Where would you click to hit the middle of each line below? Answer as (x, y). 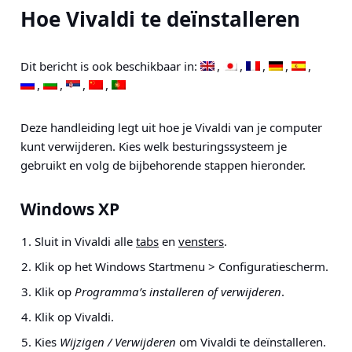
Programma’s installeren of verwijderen (178, 291)
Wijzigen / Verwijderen (118, 342)
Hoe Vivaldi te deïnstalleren (160, 19)
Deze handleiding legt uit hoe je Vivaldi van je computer (171, 127)
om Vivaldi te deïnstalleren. (251, 342)
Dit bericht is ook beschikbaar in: (110, 66)
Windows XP (70, 209)
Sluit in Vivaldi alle (85, 241)
